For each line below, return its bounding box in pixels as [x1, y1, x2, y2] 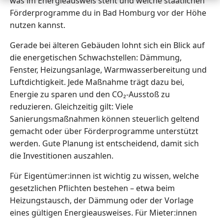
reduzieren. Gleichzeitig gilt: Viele [10, 101, 133, 112]
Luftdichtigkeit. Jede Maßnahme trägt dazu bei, [10, 77, 184, 88]
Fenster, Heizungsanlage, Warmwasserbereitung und [10, 64, 207, 76]
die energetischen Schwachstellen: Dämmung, [10, 52, 182, 63]
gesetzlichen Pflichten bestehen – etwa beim [10, 183, 175, 194]
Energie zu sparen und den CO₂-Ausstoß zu [10, 89, 170, 100]
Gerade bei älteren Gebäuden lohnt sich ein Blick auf [10, 40, 205, 51]
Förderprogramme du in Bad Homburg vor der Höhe [10, 7, 206, 19]
